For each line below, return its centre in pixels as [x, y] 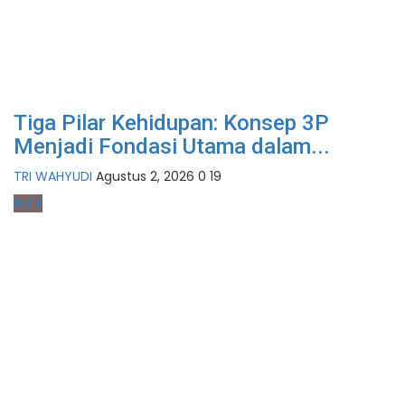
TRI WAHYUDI [53, 177]
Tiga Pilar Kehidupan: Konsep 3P [171, 123]
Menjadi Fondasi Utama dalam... [172, 147]
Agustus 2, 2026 [145, 177]
